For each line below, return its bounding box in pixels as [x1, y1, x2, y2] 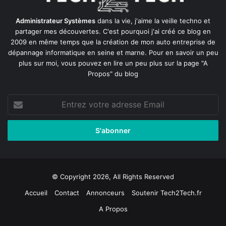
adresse [8, 117, 33, 125]
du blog [112, 70, 138, 78]
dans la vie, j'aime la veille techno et [95, 17, 210, 25]
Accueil [24, 189, 47, 197]
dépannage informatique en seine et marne [8, 48, 145, 57]
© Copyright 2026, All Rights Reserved [52, 173, 174, 181]
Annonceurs [86, 189, 125, 197]
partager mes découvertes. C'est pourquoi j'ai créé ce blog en [15, 27, 211, 36]
